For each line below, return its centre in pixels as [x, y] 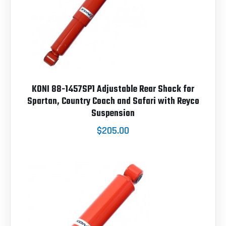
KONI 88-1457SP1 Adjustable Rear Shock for [113, 89]
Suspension [113, 114]
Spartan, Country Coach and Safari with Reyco [113, 101]
